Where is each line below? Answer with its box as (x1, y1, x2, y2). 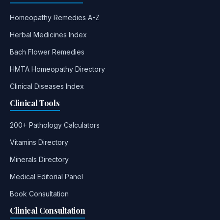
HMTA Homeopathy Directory (10, 65, 105, 74)
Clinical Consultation (10, 205, 85, 216)
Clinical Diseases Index (10, 82, 84, 91)
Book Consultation (10, 190, 69, 198)
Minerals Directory (10, 155, 69, 164)
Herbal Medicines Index (10, 30, 87, 39)
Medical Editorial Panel (10, 172, 83, 181)
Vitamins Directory (10, 138, 68, 147)
